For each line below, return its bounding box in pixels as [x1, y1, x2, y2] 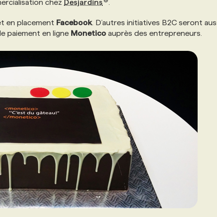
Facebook [56, 18, 92, 27]
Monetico [71, 29, 106, 37]
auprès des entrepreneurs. [106, 29, 202, 37]
